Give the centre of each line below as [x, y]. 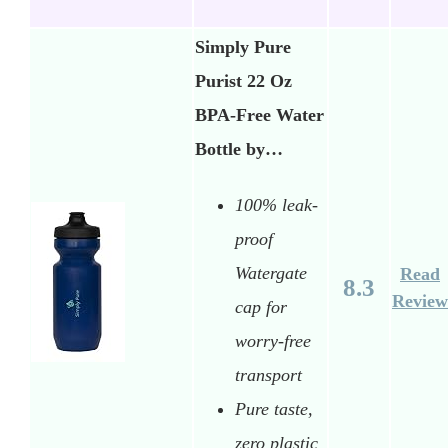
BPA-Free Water [259, 115]
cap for [261, 306]
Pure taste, [274, 408]
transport [268, 374]
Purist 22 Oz [243, 81]
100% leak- [276, 204]
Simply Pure [243, 47]
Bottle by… [239, 149]
